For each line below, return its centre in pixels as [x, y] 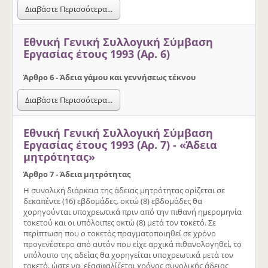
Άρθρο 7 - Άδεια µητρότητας [77, 174]
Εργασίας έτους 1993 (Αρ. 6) [97, 54]
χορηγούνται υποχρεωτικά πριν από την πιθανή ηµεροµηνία [133, 211]
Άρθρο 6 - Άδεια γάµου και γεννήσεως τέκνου [109, 77]
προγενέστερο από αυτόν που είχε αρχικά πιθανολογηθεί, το [133, 244]
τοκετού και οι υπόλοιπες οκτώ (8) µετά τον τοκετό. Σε [120, 222]
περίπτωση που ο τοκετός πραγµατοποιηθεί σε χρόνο [120, 233]
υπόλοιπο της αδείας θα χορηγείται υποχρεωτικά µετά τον [128, 255]
